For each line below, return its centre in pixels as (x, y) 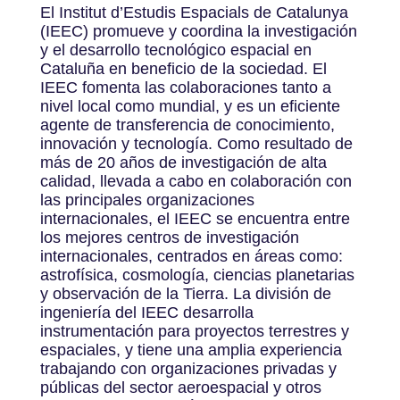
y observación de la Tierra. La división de (185, 293)
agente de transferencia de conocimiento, (187, 125)
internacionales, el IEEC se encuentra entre (195, 218)
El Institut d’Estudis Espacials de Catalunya (194, 12)
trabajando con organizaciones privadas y (188, 368)
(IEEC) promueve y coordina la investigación (198, 31)
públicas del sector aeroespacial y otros (180, 387)
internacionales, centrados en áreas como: (191, 256)
